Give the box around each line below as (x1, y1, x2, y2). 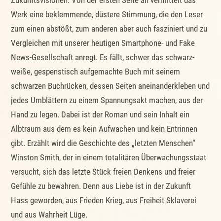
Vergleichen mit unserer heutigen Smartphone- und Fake (11, 38, 195, 48)
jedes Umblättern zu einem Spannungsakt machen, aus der (11, 95, 203, 106)
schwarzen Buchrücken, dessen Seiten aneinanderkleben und (11, 81, 210, 91)
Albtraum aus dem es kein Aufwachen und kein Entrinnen (11, 124, 198, 134)
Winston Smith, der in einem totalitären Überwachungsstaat (11, 152, 207, 163)
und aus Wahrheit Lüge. (11, 210, 88, 220)
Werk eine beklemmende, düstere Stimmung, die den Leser (11, 9, 203, 20)
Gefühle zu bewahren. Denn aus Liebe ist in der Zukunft (11, 181, 191, 191)
